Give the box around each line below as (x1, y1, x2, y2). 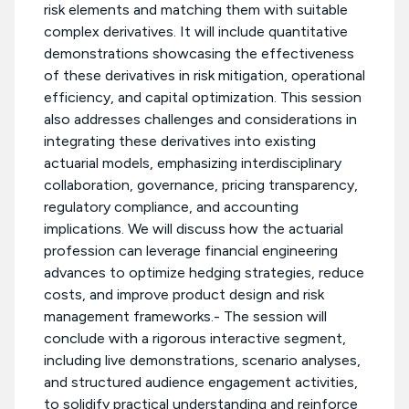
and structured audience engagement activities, (44, 373, 358, 392)
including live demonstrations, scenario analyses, (44, 351, 361, 370)
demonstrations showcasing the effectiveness (44, 45, 354, 63)
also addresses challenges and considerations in (44, 110, 357, 129)
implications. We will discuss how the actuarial (44, 220, 343, 238)
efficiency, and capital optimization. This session (44, 89, 362, 107)
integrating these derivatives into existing (44, 132, 316, 151)
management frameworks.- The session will (44, 308, 327, 326)
